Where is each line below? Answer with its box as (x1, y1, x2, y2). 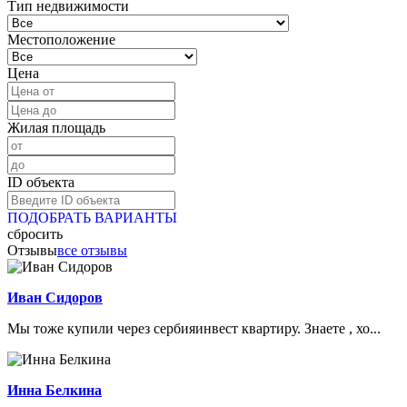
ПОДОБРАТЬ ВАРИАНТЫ (7, 209, 177, 225)
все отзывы (57, 242, 127, 258)
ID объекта (7, 174, 74, 190)
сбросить (7, 225, 63, 242)
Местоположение (7, 31, 115, 47)
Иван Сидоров (7, 289, 103, 305)
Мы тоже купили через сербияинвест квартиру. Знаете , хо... (7, 320, 381, 336)
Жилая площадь (7, 119, 105, 135)
